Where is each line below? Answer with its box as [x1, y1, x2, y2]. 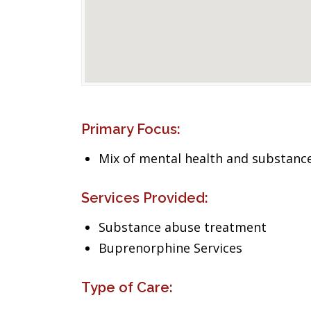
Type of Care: [81, 279, 173, 296]
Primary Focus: [81, 121, 180, 137]
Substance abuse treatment [99, 219, 267, 235]
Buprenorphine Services [99, 239, 242, 256]
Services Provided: [81, 190, 208, 206]
